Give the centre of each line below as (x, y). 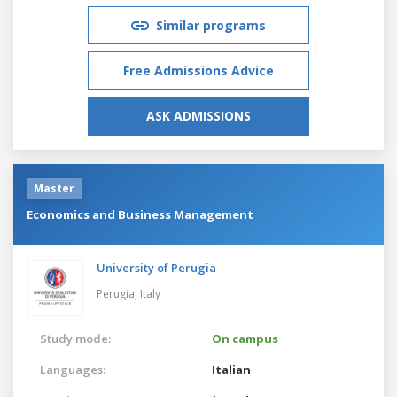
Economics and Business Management (140, 214)
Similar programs (211, 25)
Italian (231, 369)
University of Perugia (156, 267)
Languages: (73, 369)
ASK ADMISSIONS (198, 115)
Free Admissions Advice (198, 70)
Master (54, 188)
